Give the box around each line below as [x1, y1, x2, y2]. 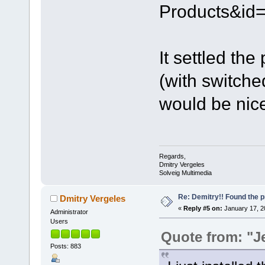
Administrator [50, 208, 88, 216]
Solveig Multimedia [159, 169, 212, 177]
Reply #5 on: [183, 205, 222, 212]
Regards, [159, 153, 186, 160]
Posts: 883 [50, 243, 81, 250]
